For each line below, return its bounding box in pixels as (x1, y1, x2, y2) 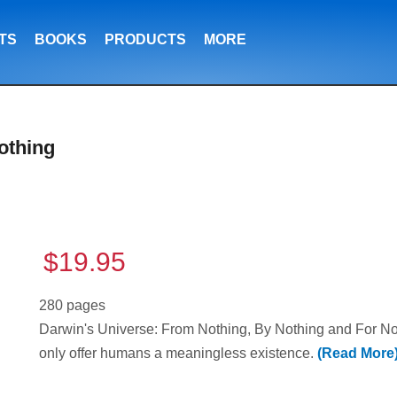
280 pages (39, 298, 105, 314)
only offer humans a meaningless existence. (39, 346, 317, 362)
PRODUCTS (105, 32, 186, 47)
